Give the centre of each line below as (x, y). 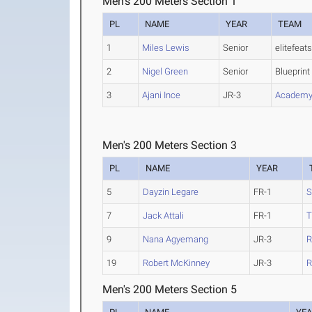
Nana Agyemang (176, 239)
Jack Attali (164, 216)
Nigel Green (165, 71)
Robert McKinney (177, 263)
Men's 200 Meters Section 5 (170, 289)
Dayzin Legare (171, 192)
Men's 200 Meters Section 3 (170, 145)
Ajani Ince (162, 95)
